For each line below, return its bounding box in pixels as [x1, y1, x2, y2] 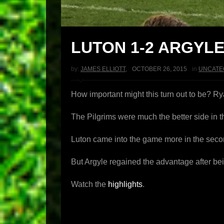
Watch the [71, 180, 108, 188]
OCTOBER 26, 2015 [132, 65, 187, 72]
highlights [108, 180, 142, 188]
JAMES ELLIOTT [80, 65, 125, 72]
